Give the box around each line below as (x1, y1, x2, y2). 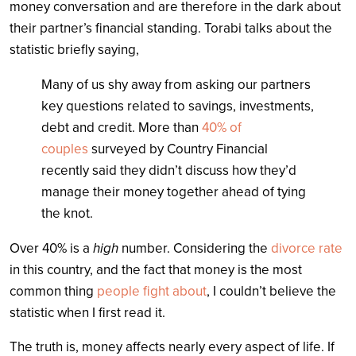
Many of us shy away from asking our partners (41, 75, 311, 93)
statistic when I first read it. (10, 304, 165, 321)
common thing (10, 282, 97, 300)
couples (41, 140, 88, 157)
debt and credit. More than (41, 118, 202, 136)
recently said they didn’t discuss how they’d (41, 161, 296, 179)
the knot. (41, 204, 93, 222)
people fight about (97, 282, 207, 300)
